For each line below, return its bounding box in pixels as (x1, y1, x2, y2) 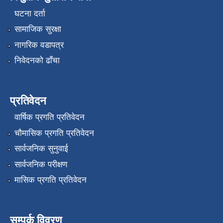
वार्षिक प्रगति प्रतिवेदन (14, 112, 85, 122)
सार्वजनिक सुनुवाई (14, 144, 68, 154)
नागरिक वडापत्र (14, 40, 64, 50)
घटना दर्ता (14, 8, 45, 18)
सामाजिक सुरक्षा (14, 24, 61, 34)
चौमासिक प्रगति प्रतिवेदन (14, 128, 94, 138)
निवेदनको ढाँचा (14, 55, 60, 65)
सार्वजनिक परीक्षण (14, 159, 67, 169)
